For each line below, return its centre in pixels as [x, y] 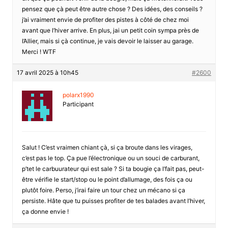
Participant [78, 104]
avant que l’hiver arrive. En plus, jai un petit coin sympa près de [110, 30]
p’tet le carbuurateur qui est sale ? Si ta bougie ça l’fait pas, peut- [113, 168]
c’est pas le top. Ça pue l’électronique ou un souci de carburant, [110, 158]
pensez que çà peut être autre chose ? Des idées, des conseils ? [112, 9]
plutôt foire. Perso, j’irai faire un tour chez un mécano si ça [103, 190]
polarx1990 [78, 95]
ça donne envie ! [45, 211]
